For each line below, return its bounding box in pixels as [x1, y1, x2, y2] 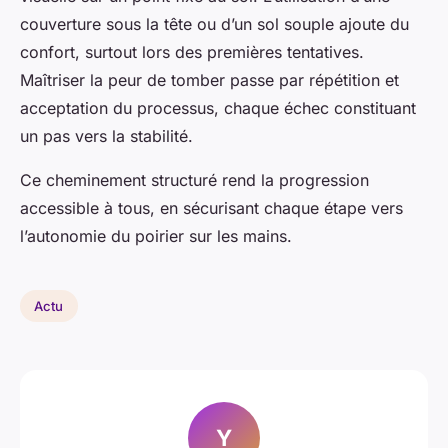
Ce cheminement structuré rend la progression [20, 170, 369, 191]
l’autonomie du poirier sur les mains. [20, 226, 292, 247]
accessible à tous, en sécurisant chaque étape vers [20, 198, 403, 219]
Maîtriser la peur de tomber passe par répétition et [20, 70, 399, 91]
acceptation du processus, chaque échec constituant [20, 98, 416, 119]
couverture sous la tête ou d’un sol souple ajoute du [20, 14, 409, 35]
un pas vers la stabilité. [20, 126, 193, 147]
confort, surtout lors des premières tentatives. [20, 42, 364, 63]
